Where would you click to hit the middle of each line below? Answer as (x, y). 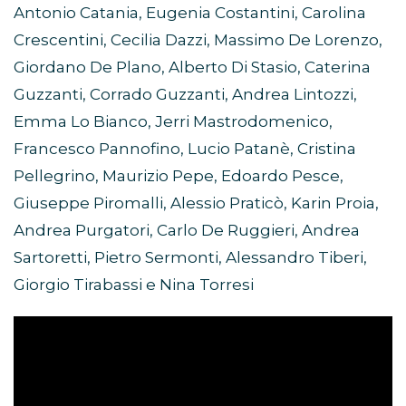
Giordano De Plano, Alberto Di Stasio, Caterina (192, 68)
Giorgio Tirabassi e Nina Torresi (134, 285)
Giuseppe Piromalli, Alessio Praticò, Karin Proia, (196, 203)
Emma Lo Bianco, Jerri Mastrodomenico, (173, 122)
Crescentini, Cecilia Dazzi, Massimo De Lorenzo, (198, 40)
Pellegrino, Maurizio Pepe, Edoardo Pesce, (179, 176)
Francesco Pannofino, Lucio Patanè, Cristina (185, 149)
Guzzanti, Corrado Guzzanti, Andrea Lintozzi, (185, 95)
